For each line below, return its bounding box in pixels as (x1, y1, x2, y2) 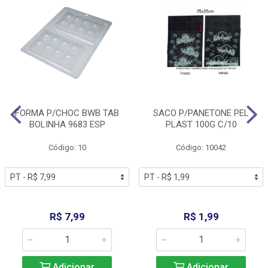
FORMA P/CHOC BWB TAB (15, 108, 119, 118)
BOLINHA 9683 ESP (29, 119, 105, 130)
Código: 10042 (176, 143, 226, 152)
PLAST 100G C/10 (165, 119, 237, 130)
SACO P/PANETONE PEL (153, 108, 249, 118)
